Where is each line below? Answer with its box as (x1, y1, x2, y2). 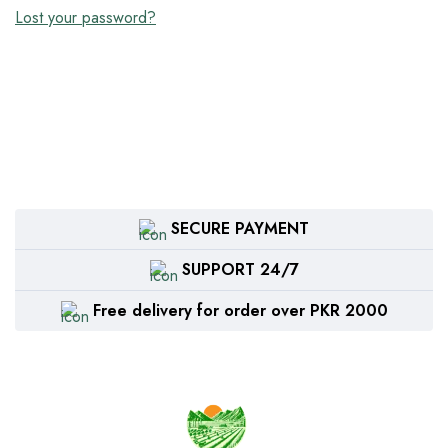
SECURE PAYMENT (171, 217, 309, 240)
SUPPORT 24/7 (181, 258, 299, 281)
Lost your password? (15, 6, 156, 29)
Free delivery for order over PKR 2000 (92, 299, 388, 322)
